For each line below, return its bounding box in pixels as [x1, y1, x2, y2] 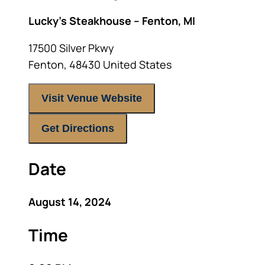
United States [103, 57, 172, 72]
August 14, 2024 [28, 195, 111, 209]
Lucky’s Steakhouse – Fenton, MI [28, 14, 195, 28]
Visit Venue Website [41, 92, 142, 104]
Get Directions [41, 122, 114, 134]
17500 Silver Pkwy [28, 41, 114, 55]
